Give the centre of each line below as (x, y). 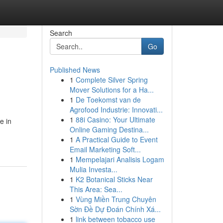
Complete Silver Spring (111, 80)
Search (61, 33)
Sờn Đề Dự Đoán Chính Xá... (115, 209)
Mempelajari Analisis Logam (120, 159)
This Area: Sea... (96, 189)
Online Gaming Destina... (109, 129)
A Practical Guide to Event (116, 139)
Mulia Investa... (93, 169)
